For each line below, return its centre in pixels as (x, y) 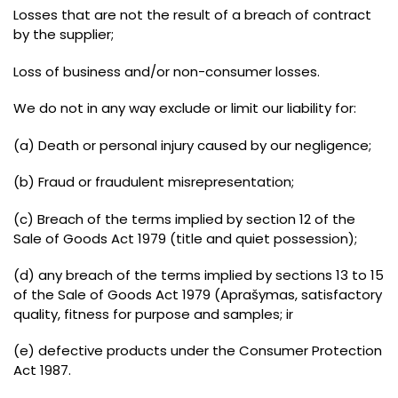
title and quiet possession (262, 238)
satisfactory (342, 295)
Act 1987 (41, 370)
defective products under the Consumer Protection (210, 351)
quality (36, 314)
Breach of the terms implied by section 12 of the (196, 219)
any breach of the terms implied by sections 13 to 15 (211, 275)
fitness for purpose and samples (172, 314)
